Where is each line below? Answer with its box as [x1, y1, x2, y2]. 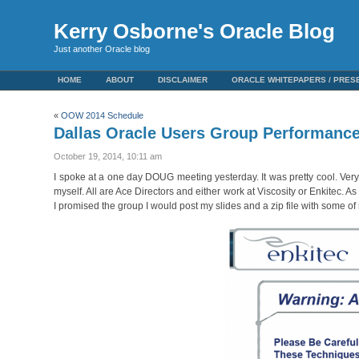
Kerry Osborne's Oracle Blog [54, 19, 336, 43]
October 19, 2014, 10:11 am [54, 151, 163, 161]
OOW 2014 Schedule [61, 111, 144, 120]
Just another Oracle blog [54, 44, 151, 54]
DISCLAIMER [158, 75, 208, 84]
